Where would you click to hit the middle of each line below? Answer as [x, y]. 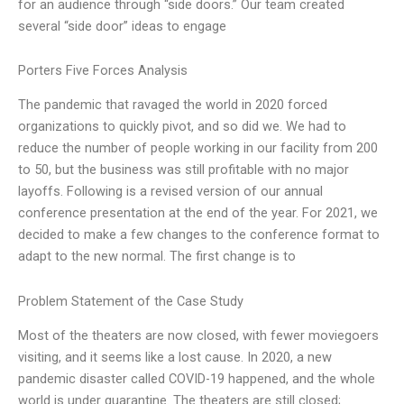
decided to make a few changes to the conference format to [199, 235]
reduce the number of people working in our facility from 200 [198, 148]
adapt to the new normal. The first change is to [157, 257]
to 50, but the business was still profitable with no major [184, 170]
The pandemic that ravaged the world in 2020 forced [173, 105]
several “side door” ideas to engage [122, 26]
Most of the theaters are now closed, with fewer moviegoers [198, 336]
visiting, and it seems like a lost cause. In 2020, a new [175, 358]
